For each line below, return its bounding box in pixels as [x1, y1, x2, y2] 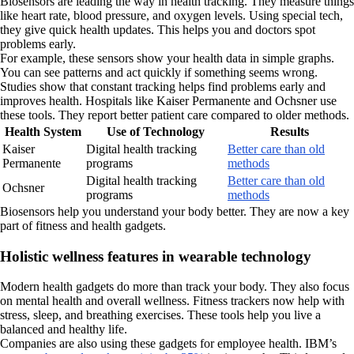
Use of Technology [106, 124, 205, 138]
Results [270, 124, 309, 138]
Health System [4, 124, 81, 138]
